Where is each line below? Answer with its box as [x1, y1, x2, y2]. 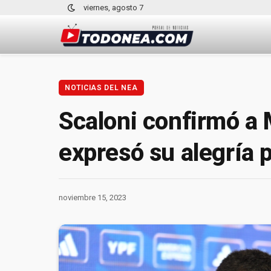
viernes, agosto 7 [83, 3, 143, 12]
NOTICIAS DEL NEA [65, 83, 138, 92]
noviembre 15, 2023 [59, 192, 126, 202]
